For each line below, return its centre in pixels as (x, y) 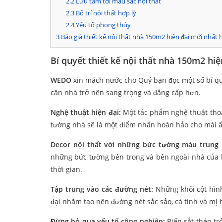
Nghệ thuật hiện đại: (86, 112)
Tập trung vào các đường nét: (102, 189)
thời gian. (66, 169)
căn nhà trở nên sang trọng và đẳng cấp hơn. (126, 93)
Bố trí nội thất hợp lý (105, 13)
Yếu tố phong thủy (102, 25)
